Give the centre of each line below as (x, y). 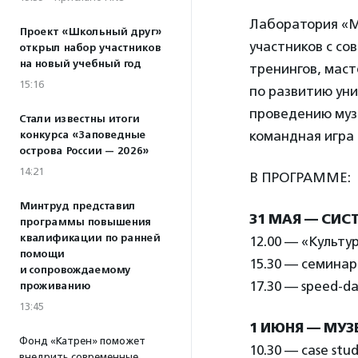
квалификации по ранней (89, 238)
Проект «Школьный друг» (90, 32)
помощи (42, 254)
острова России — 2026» (84, 151)
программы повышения (85, 222)
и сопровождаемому (75, 270)
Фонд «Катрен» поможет (82, 341)
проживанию (55, 286)
